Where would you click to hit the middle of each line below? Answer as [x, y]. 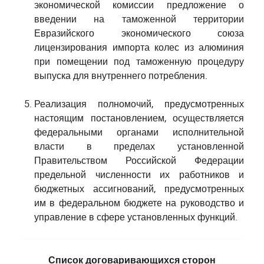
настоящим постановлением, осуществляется [139, 118]
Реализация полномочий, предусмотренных [139, 104]
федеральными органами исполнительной [139, 132]
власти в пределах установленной [139, 146]
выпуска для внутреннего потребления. [121, 75]
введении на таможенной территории [139, 19]
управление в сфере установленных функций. [136, 217]
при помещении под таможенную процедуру [139, 61]
